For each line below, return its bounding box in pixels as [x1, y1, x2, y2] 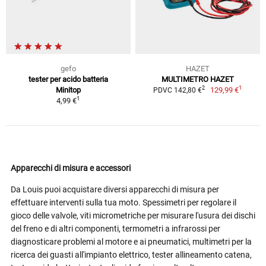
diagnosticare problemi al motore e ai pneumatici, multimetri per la [11, 236, 252, 246]
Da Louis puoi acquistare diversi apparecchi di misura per [11, 184, 219, 194]
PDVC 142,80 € [153, 85, 202, 94]
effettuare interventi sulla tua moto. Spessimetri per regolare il [11, 197, 236, 207]
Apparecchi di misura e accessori [11, 163, 131, 173]
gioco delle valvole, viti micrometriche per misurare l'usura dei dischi [11, 210, 255, 220]
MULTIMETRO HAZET [161, 74, 234, 84]
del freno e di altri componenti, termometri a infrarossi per [11, 223, 220, 233]
